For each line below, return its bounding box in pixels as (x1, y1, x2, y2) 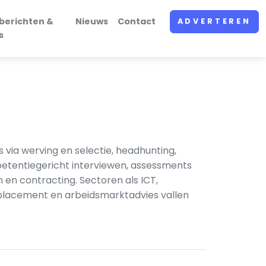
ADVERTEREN (177, 16, 251, 27)
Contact (117, 15, 156, 27)
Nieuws (75, 15, 108, 27)
